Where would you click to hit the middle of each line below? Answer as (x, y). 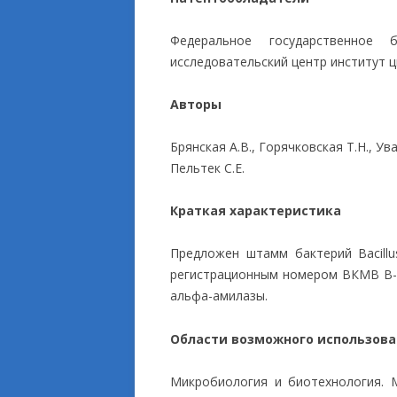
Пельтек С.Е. (207, 168)
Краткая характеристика (256, 210)
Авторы (196, 104)
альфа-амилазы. (219, 296)
